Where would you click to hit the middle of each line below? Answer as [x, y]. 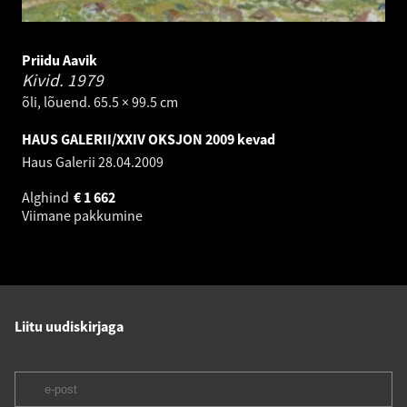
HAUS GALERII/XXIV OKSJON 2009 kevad [149, 139]
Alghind [47, 198]
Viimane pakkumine [84, 216]
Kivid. [45, 80]
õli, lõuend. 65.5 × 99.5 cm [100, 102]
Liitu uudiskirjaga [69, 327]
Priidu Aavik [60, 60]
